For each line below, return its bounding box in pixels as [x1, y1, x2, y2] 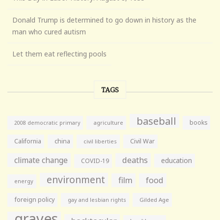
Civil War [130, 137, 155, 145]
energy [14, 177, 33, 185]
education [161, 155, 192, 165]
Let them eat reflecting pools [12, 49, 107, 58]
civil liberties [83, 137, 117, 145]
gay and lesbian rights [68, 195, 126, 203]
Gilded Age [139, 195, 169, 203]
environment [47, 172, 105, 186]
